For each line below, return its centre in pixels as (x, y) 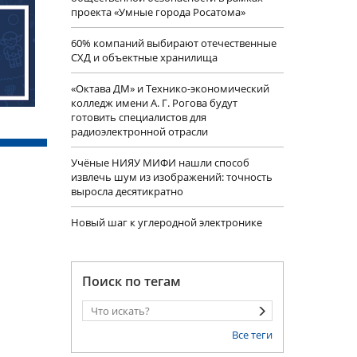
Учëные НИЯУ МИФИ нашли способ (160, 163)
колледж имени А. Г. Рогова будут (154, 103)
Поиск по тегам (131, 282)
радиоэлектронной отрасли (139, 132)
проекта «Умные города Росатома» (158, 12)
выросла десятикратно (127, 192)
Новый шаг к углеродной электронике (166, 223)
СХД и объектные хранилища (144, 58)
